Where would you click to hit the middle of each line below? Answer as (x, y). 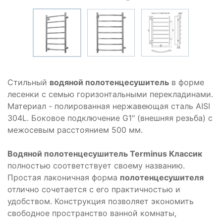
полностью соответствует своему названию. (96, 166)
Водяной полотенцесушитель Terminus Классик (105, 154)
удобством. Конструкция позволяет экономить (101, 201)
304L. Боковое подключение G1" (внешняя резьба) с (110, 118)
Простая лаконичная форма (64, 178)
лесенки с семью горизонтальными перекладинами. (110, 94)
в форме (187, 83)
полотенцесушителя (162, 178)
